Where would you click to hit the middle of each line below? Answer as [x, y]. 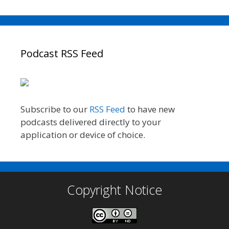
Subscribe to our [55, 109]
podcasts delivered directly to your [91, 122]
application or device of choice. [83, 134]
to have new [150, 109]
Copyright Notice [114, 189]
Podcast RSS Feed [62, 54]
